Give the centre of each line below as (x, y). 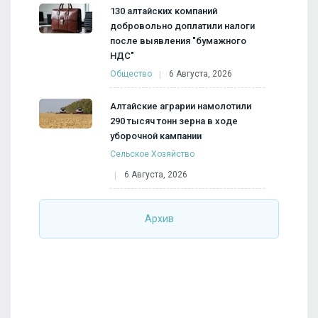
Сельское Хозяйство (152, 154)
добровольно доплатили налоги (182, 26)
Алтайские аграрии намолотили (181, 106)
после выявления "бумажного (178, 41)
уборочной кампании (156, 136)
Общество (131, 74)
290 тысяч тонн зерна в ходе (174, 121)
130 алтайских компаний (164, 11)
